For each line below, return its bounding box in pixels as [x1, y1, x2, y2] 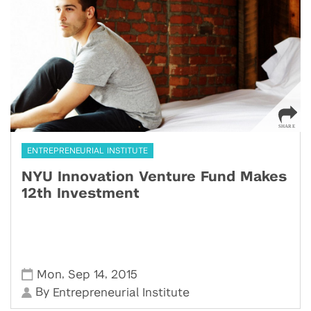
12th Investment [22, 187, 140, 201]
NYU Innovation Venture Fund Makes [22, 170, 287, 185]
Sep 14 [68, 269, 106, 281]
